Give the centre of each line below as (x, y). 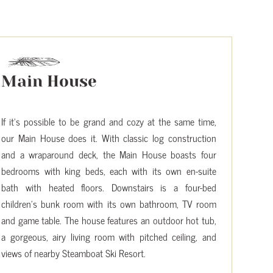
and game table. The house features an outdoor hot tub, (109, 220)
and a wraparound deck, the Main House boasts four (109, 154)
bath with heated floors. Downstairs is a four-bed (109, 187)
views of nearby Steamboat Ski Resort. (74, 253)
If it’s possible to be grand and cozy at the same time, (109, 121)
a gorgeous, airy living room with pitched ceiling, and (109, 236)
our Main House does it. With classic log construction (109, 137)
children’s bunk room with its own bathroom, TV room (109, 203)
